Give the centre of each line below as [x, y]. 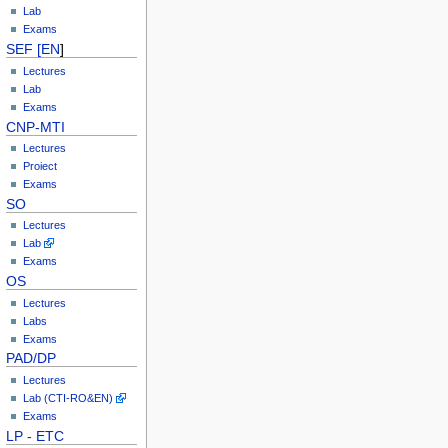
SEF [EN [33, 49]
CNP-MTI [36, 126]
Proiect [40, 165]
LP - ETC [35, 435]
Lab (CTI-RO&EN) [68, 397]
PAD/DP [31, 358]
